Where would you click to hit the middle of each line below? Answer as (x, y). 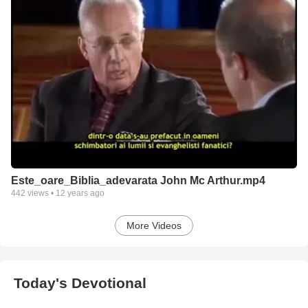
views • (41, 193)
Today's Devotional (80, 283)
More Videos (154, 225)
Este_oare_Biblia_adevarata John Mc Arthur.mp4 (138, 180)
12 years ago (80, 193)
